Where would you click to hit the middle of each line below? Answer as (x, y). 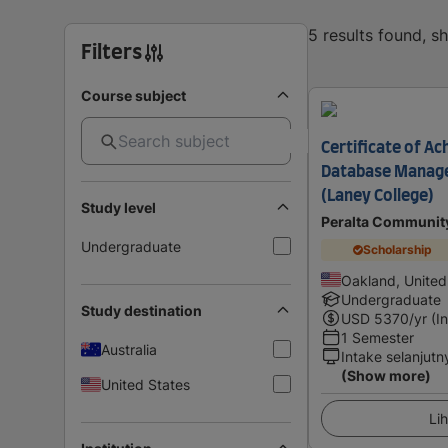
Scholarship (398, 250)
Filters (111, 52)
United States (145, 384)
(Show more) (386, 375)
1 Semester (377, 337)
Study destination (141, 310)
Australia (129, 349)
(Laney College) (377, 195)
